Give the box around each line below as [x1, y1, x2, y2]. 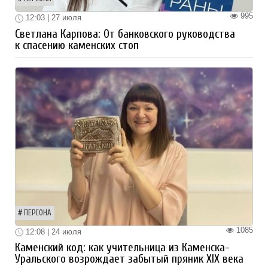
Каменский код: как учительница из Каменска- [15, 241, 230, 255]
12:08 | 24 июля [23, 227, 81, 236]
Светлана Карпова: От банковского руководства [15, 27, 235, 41]
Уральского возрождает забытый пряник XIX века [15, 252, 243, 266]
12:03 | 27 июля [23, 13, 81, 23]
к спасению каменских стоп [15, 38, 139, 52]
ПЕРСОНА [24, 208, 51, 217]
